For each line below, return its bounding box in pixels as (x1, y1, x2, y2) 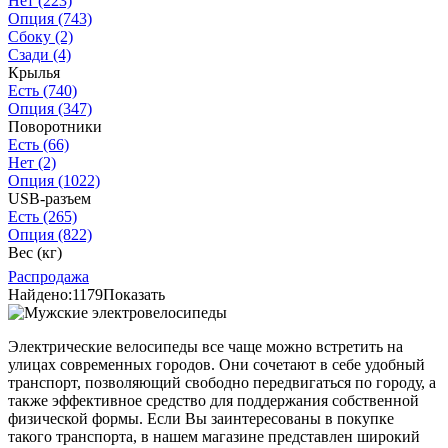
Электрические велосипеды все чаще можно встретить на (8, 338, 403, 356)
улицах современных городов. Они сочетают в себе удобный (8, 356, 425, 374)
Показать (103, 286, 165, 304)
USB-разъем (8, 190, 91, 208)
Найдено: (8, 286, 72, 304)
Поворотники (8, 118, 102, 136)
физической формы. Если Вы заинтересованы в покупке (8, 410, 394, 428)
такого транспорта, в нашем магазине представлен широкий (8, 428, 420, 446)
